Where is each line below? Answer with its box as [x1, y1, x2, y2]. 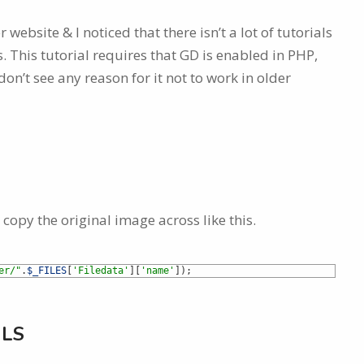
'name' [141, 265, 175, 277]
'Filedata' [72, 265, 129, 277]
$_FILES [27, 265, 67, 277]
